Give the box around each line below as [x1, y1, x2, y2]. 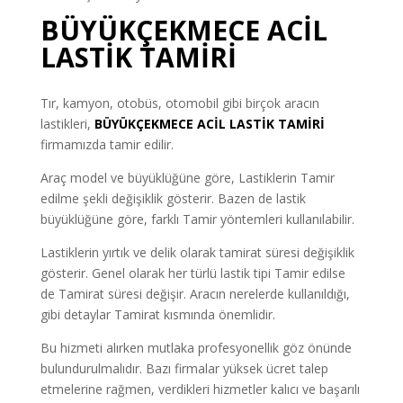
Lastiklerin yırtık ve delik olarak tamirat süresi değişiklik [40, 243, 354, 261]
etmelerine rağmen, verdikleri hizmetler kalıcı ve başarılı [40, 380, 360, 398]
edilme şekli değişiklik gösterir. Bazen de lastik [40, 189, 306, 207]
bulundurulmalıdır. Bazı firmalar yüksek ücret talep [40, 359, 328, 377]
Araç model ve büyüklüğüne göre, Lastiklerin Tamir [40, 168, 335, 186]
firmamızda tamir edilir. [40, 135, 174, 153]
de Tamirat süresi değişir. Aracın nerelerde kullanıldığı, [40, 284, 350, 302]
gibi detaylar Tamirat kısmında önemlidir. [40, 305, 275, 323]
